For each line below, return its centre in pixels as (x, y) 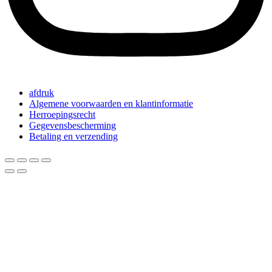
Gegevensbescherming (73, 126)
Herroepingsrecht (62, 115)
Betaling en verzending (73, 137)
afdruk (42, 93)
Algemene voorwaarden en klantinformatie (111, 104)
